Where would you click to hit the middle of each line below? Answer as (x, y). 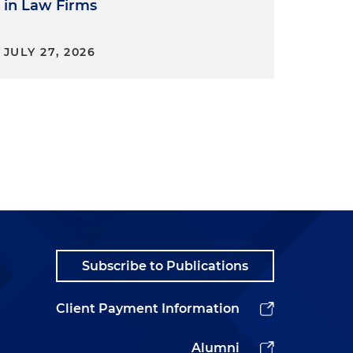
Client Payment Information (148, 308)
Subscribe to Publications (165, 266)
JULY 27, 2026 (50, 52)
